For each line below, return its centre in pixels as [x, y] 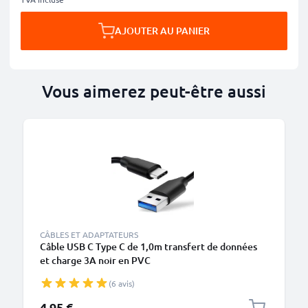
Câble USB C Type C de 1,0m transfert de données [148, 246]
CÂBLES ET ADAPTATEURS [89, 234]
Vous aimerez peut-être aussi [154, 91]
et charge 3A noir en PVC [95, 260]
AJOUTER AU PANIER [162, 31]
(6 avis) [122, 283]
